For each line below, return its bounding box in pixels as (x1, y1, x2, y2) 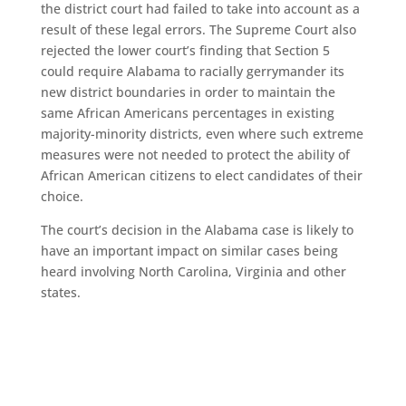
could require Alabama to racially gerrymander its (40, 63, 344, 80)
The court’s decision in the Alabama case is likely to (40, 221, 353, 238)
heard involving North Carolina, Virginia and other (40, 263, 346, 280)
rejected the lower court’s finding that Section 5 (40, 42, 330, 59)
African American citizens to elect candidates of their (40, 167, 362, 184)
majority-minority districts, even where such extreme (40, 125, 363, 142)
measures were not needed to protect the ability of (40, 146, 350, 163)
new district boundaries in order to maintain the (40, 83, 335, 101)
